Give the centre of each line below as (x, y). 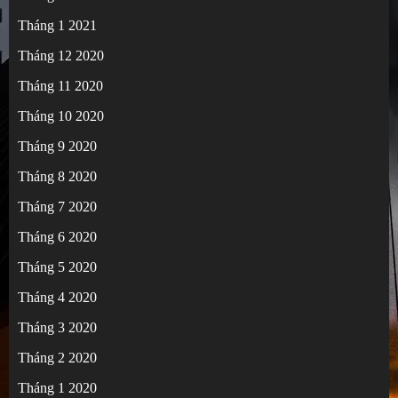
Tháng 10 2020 (61, 116)
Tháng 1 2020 (57, 388)
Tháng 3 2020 (57, 328)
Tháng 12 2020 (61, 56)
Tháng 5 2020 (57, 267)
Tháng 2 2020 (57, 358)
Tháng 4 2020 (57, 298)
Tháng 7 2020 (57, 207)
